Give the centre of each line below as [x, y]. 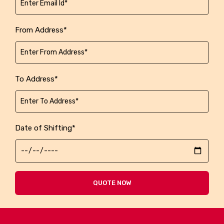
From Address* [41, 30]
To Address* [36, 79]
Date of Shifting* [45, 128]
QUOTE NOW [112, 182]
